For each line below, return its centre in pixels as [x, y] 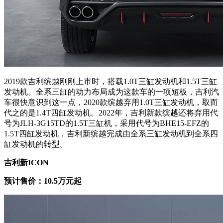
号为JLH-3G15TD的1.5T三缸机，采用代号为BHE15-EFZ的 [107, 123]
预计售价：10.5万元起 [43, 181]
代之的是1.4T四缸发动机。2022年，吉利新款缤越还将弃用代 [111, 112]
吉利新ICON [26, 162]
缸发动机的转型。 [36, 144]
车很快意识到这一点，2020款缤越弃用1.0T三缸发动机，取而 [111, 102]
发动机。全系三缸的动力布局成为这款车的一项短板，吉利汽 [111, 92]
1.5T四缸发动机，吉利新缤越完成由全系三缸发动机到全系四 [111, 133]
